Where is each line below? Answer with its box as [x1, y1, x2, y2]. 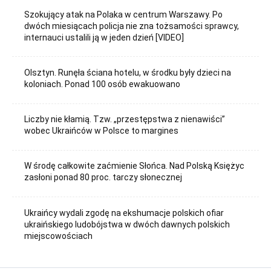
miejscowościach [24, 230, 93, 241]
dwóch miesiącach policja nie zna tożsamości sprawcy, [24, 21, 240, 31]
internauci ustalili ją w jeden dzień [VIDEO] [24, 32, 184, 42]
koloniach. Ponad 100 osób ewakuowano [24, 79, 181, 90]
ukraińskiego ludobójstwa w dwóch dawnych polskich [24, 219, 230, 229]
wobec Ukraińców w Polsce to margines [24, 126, 179, 136]
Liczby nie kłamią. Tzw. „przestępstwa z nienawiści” [24, 114, 226, 125]
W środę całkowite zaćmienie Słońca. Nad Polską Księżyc [24, 161, 245, 171]
